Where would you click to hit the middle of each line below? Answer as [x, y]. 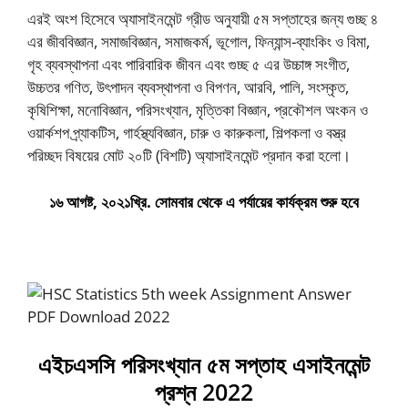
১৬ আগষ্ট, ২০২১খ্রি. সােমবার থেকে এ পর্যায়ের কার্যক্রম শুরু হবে [204, 201]
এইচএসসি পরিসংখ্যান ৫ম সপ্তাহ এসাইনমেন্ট [204, 364]
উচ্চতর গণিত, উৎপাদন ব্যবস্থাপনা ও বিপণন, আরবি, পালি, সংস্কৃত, [188, 87]
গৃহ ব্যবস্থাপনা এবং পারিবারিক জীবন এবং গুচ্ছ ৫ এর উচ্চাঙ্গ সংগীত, [189, 64]
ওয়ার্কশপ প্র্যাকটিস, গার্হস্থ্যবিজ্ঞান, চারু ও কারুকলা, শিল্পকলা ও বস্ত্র [187, 133]
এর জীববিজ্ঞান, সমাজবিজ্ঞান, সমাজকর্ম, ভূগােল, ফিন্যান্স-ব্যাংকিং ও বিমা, [199, 41]
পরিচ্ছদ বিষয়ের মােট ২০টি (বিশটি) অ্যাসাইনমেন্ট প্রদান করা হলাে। [189, 155]
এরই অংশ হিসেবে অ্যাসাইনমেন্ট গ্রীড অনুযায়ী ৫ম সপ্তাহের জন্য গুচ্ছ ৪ [203, 19]
